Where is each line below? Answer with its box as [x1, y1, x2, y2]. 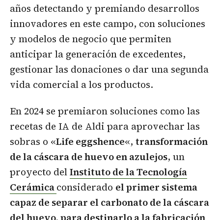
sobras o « [10, 135, 56, 148]
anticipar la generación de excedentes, [10, 48, 186, 61]
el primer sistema [115, 181, 197, 194]
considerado [56, 181, 115, 194]
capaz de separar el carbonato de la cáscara [10, 196, 209, 209]
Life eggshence [56, 135, 125, 148]
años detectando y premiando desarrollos [10, 2, 199, 15]
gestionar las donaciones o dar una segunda [10, 63, 209, 76]
